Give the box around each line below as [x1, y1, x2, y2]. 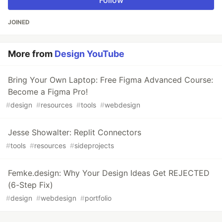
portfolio [85, 194, 111, 203]
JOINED [8, 18, 30, 26]
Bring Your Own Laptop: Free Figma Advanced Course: [8, 75, 213, 85]
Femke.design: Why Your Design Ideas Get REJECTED [8, 168, 210, 178]
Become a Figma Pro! [8, 87, 88, 97]
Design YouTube [55, 49, 124, 59]
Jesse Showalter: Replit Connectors [8, 127, 141, 138]
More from [8, 49, 55, 59]
